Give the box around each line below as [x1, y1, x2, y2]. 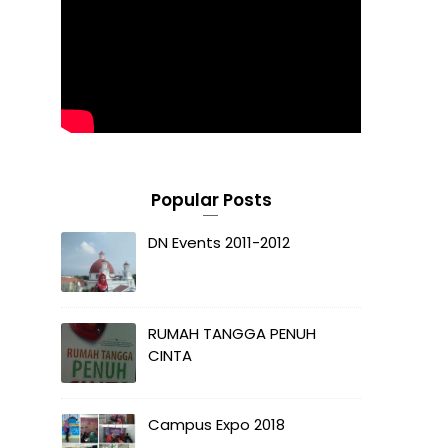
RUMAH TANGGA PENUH [148, 322, 316, 344]
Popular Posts [150, 187, 272, 212]
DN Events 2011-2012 [148, 231, 290, 253]
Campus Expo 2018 [148, 413, 285, 435]
